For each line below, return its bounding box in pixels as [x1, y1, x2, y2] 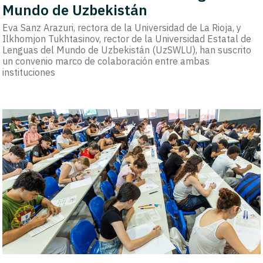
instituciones [2, 66, 56, 79]
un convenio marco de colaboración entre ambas [2, 55, 210, 68]
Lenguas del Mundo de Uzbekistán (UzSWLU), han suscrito [2, 44, 252, 56]
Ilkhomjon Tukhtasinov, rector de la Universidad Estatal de [2, 33, 252, 45]
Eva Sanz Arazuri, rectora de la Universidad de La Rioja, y [2, 22, 242, 34]
